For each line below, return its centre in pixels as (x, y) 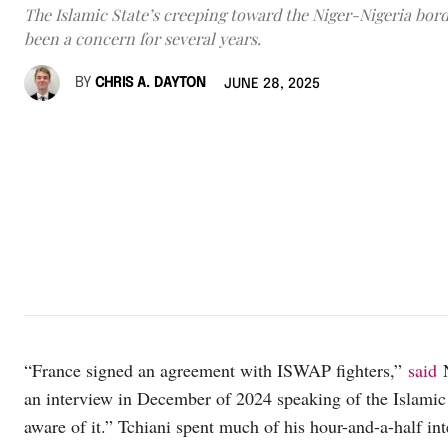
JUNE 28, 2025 (272, 84)
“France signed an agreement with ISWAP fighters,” (216, 370)
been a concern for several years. (142, 39)
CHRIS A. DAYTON (150, 83)
